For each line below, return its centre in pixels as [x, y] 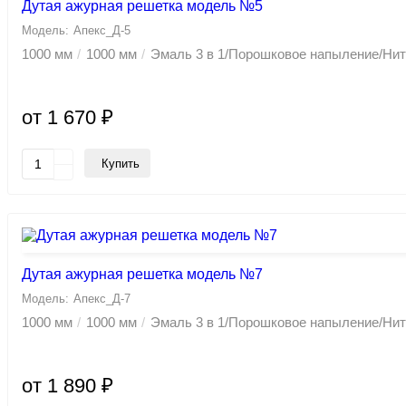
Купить [121, 163]
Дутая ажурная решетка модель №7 [142, 275]
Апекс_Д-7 [102, 299]
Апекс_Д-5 [102, 31]
